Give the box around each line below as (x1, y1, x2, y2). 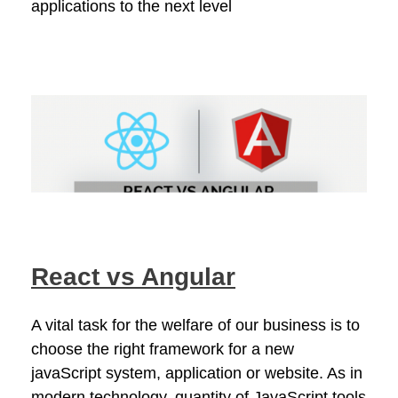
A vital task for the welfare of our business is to (31, 316, 360, 335)
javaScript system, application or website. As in (31, 364, 362, 383)
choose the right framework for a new (31, 340, 294, 359)
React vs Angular (31, 262, 235, 291)
